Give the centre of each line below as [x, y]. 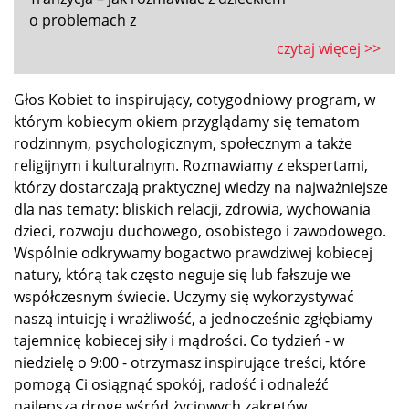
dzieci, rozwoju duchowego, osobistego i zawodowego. [200, 231]
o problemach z [83, 20]
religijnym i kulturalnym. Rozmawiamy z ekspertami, [191, 165]
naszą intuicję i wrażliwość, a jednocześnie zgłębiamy [193, 318]
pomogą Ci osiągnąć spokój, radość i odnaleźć [171, 384]
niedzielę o [52, 362]
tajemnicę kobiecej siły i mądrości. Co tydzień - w [179, 340]
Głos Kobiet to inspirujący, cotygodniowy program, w [194, 99]
